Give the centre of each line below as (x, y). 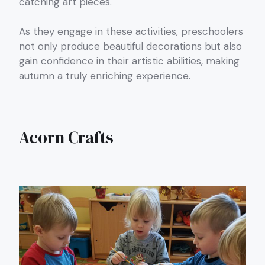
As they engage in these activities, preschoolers (131, 32)
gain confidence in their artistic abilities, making (129, 61)
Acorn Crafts (66, 138)
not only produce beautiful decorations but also (130, 46)
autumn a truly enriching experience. (105, 76)
